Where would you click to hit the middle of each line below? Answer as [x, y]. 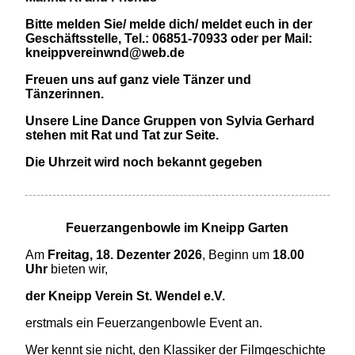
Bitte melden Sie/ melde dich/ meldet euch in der [169, 25]
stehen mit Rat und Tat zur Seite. [122, 136]
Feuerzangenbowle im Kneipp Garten [177, 228]
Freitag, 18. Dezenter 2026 [125, 255]
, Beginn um [238, 255]
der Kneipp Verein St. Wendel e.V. [126, 296]
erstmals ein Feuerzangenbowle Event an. [144, 323]
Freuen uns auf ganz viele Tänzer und [139, 80]
